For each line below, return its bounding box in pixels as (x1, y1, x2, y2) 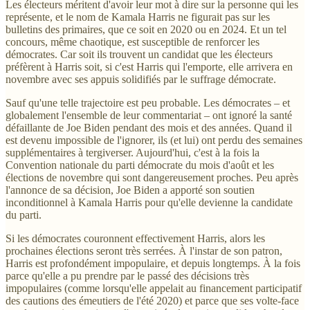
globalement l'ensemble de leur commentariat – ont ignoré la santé (6, 109, 292, 121)
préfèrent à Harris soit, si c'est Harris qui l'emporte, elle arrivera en (6, 60, 293, 73)
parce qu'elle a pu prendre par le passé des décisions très (6, 269, 249, 282)
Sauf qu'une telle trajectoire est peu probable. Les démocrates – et (6, 96, 290, 109)
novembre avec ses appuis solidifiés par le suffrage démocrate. (6, 73, 276, 85)
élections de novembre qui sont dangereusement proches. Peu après (6, 171, 298, 183)
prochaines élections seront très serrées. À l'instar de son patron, (6, 244, 282, 257)
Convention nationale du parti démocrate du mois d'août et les (6, 158, 274, 171)
